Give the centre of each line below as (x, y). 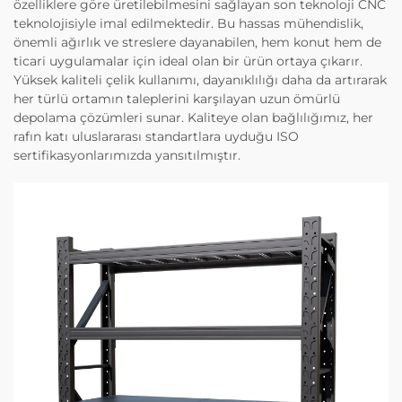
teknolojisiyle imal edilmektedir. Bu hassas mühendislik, (188, 24)
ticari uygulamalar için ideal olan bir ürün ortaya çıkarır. (188, 61)
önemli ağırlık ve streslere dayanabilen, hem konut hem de (197, 43)
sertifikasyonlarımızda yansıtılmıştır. (127, 156)
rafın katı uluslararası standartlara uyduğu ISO (156, 137)
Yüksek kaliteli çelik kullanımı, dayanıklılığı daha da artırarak (200, 80)
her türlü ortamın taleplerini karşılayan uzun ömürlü (177, 99)
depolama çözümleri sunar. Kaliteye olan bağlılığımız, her (193, 118)
